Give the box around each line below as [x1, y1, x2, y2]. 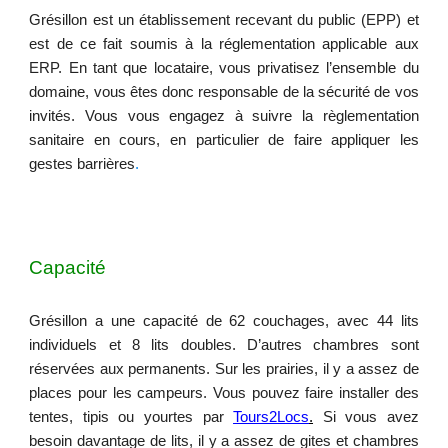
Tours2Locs [233, 409, 310, 425]
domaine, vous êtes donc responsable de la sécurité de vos [29, 84, 419, 100]
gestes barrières [29, 156, 136, 172]
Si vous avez [313, 409, 419, 425]
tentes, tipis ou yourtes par [29, 409, 234, 425]
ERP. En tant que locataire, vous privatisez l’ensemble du [29, 60, 419, 76]
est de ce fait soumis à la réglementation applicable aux [29, 36, 419, 52]
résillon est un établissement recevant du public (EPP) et [41, 12, 419, 28]
